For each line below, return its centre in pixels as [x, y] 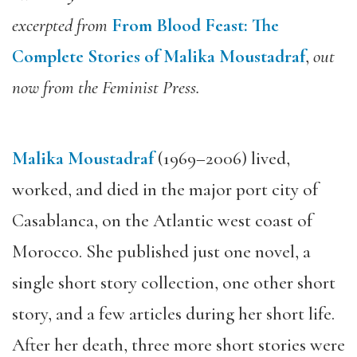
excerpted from [60, 25]
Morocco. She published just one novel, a [161, 252]
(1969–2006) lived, [222, 159]
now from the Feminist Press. [106, 87]
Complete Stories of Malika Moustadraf [159, 56]
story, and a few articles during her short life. [173, 314]
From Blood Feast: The [195, 25]
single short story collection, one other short [174, 283]
